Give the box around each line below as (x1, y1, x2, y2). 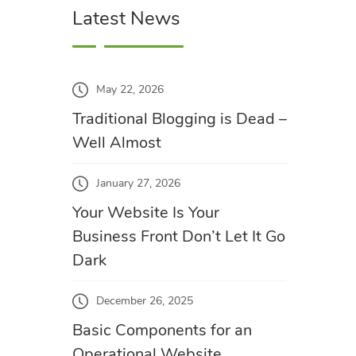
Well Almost (72, 132, 161, 153)
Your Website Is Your (72, 202, 219, 223)
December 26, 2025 (96, 293, 193, 309)
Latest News (72, 6, 180, 31)
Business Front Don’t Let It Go (72, 226, 285, 247)
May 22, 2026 (96, 82, 164, 98)
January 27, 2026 (96, 176, 180, 192)
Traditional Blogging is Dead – (72, 108, 287, 130)
